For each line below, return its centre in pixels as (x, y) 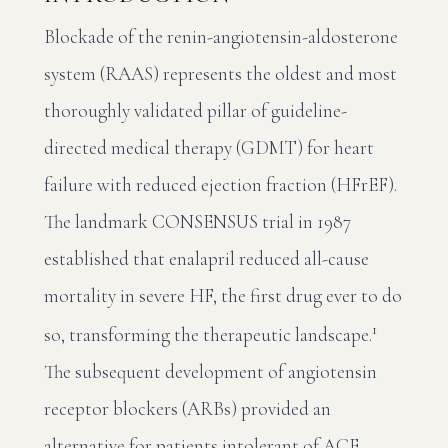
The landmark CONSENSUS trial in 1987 (197, 221)
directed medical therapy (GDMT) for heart (209, 147)
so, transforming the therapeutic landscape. (208, 335)
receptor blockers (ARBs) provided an (187, 409)
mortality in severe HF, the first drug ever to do (223, 295)
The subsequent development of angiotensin (210, 372)
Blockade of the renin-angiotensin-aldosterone (221, 36)
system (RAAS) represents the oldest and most (220, 73)
